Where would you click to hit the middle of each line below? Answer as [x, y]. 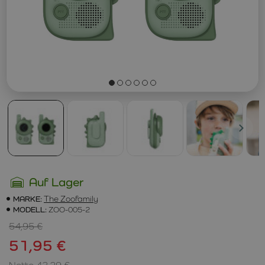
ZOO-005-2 [69, 209]
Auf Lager [56, 182]
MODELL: [30, 209]
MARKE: [28, 198]
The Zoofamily [71, 198]
